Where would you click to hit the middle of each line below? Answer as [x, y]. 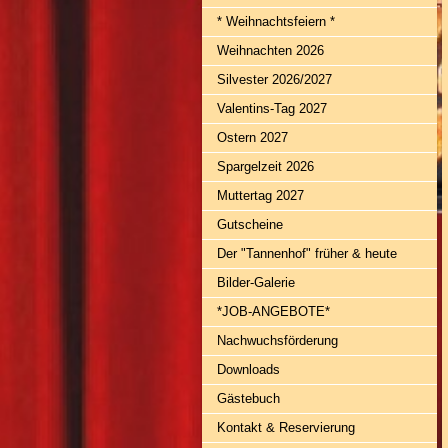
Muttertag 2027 [260, 195]
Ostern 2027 [252, 137]
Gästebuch [248, 398]
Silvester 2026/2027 [274, 79]
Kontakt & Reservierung [286, 427]
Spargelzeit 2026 [265, 166]
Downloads [248, 369]
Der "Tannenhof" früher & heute [307, 253]
